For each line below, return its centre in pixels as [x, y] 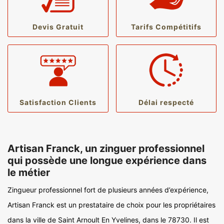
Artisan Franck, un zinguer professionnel [106, 148]
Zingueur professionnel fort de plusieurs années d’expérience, [108, 190]
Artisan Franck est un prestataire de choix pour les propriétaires [111, 205]
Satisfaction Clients [58, 102]
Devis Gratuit [58, 27]
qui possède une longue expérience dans [107, 160]
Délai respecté [166, 102]
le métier [29, 172]
